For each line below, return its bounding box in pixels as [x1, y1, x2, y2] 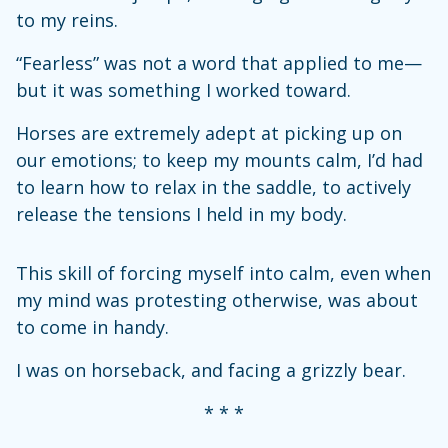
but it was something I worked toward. [16, 78, 351, 103]
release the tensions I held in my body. [16, 202, 352, 227]
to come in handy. [16, 315, 174, 340]
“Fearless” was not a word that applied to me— [16, 51, 422, 76]
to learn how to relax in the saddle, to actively [16, 175, 411, 200]
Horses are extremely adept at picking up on [16, 121, 402, 146]
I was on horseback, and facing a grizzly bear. [16, 358, 411, 383]
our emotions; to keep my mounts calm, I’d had [16, 148, 423, 173]
